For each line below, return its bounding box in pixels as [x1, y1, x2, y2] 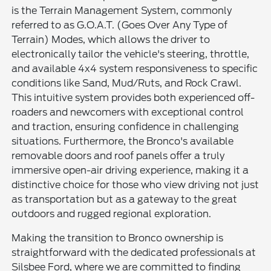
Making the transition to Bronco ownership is [11, 232, 224, 244]
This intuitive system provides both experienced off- [11, 91, 255, 103]
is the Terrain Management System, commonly [11, 4, 232, 16]
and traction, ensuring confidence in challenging [11, 120, 240, 132]
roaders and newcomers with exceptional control [11, 106, 244, 118]
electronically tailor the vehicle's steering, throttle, [11, 48, 250, 60]
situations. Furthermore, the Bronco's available [11, 135, 234, 147]
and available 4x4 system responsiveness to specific [11, 62, 258, 74]
